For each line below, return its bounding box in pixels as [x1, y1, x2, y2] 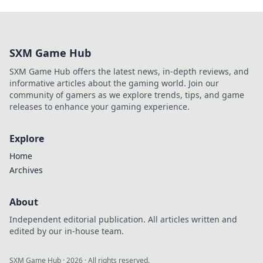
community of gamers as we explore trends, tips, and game [9, 89, 244, 100]
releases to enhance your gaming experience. [9, 101, 190, 112]
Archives [9, 164, 43, 176]
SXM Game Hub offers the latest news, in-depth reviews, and [9, 66, 249, 77]
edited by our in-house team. [9, 225, 124, 237]
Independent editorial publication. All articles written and [9, 214, 237, 225]
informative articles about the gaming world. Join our [9, 77, 219, 89]
